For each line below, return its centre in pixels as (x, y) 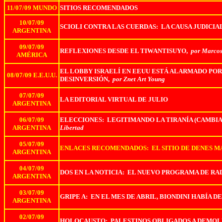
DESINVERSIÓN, (86, 79)
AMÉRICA (32, 55)
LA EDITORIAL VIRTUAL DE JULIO (114, 99)
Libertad (72, 128)
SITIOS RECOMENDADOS (99, 8)
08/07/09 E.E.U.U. (32, 75)
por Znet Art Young (139, 79)
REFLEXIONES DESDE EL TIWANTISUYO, (125, 51)
